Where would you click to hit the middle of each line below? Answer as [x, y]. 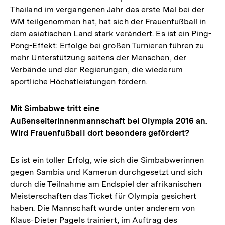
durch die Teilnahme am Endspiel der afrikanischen [106, 184]
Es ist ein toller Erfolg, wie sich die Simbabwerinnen [107, 160]
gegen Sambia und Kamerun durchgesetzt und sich [106, 172]
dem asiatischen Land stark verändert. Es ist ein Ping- [111, 34]
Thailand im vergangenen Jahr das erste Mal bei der [107, 10]
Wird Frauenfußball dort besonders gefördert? [100, 133]
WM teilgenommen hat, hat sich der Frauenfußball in [108, 22]
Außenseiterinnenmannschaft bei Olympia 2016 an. [109, 121]
